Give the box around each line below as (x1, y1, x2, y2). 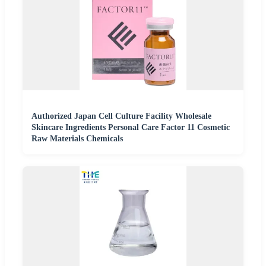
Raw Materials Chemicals (31, 134, 123, 144)
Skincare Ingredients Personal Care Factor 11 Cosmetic (31, 123, 230, 132)
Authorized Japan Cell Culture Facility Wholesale (31, 112, 211, 121)
